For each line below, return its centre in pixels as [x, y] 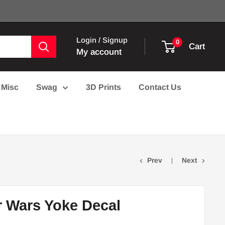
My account [99, 52]
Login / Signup [102, 40]
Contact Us [160, 87]
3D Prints [103, 87]
